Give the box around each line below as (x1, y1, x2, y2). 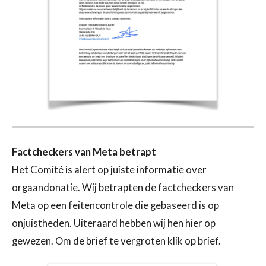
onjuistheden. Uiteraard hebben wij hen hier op (12, 217, 216, 230)
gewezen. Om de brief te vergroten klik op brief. (12, 235, 221, 248)
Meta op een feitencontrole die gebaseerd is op (12, 199, 219, 212)
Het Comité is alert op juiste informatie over (12, 164, 207, 176)
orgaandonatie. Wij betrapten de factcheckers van (12, 182, 234, 194)
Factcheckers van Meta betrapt (12, 146, 156, 159)
